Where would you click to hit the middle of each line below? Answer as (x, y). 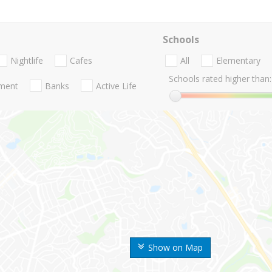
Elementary (238, 61)
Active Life (116, 86)
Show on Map (175, 248)
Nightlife (27, 61)
